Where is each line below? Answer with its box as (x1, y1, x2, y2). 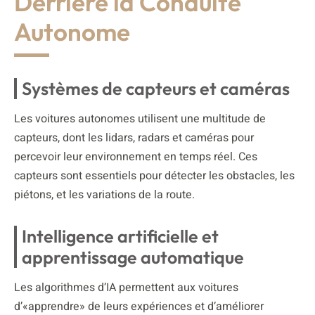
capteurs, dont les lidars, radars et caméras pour (14, 129, 254, 146)
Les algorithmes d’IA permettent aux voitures (14, 278, 238, 296)
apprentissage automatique (22, 245, 244, 269)
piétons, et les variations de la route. (14, 186, 195, 203)
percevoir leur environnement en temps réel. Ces (14, 148, 257, 165)
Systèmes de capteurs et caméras (22, 77, 290, 100)
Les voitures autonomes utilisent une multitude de (14, 110, 266, 127)
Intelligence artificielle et (22, 224, 219, 247)
